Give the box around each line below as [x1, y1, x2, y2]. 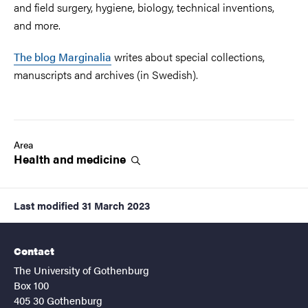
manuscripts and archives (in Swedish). [14, 66, 198, 82]
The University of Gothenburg [14, 262, 149, 277]
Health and [14, 150, 76, 167]
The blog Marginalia [14, 48, 111, 65]
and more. [14, 16, 60, 33]
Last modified [14, 197, 79, 212]
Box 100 [14, 277, 49, 292]
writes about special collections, [111, 48, 265, 65]
